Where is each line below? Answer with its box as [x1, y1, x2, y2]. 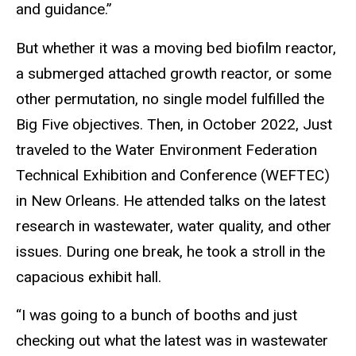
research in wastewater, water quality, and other [16, 216, 331, 235]
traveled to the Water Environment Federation [16, 140, 317, 159]
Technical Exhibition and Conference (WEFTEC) [16, 165, 330, 184]
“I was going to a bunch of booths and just [16, 306, 297, 325]
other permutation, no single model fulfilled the [16, 89, 324, 108]
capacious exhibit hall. [16, 267, 161, 286]
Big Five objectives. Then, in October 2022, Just [16, 114, 332, 133]
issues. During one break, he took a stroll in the [16, 242, 325, 261]
